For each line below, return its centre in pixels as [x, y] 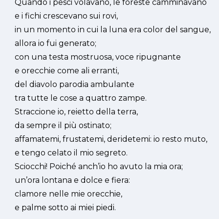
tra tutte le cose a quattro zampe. [81, 98]
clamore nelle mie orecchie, [68, 194]
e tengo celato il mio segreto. [71, 153]
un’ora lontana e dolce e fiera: [72, 180]
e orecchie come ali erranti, [67, 71]
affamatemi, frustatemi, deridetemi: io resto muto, [111, 139]
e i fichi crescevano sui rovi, [66, 16]
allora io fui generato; [55, 43]
